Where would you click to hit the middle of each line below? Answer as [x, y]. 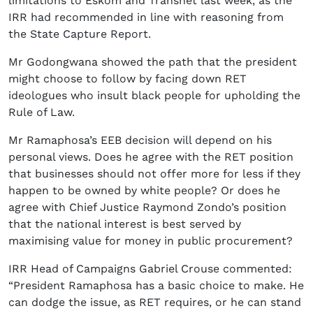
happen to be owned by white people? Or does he [144, 190]
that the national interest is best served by [125, 224]
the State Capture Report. [80, 34]
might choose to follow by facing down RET [128, 78]
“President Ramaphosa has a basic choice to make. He [156, 285]
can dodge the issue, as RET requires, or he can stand [155, 302]
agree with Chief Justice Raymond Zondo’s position [147, 207]
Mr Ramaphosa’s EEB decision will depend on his [140, 140]
